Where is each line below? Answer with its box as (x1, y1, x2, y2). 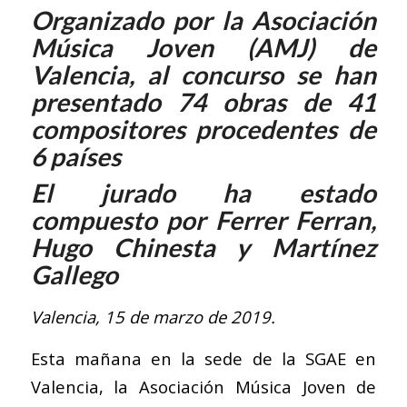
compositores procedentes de (30, 114, 377, 145)
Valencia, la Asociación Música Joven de (30, 375, 377, 399)
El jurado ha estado (30, 177, 377, 209)
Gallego (30, 259, 118, 291)
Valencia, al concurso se (30, 59, 334, 91)
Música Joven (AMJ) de (30, 32, 377, 64)
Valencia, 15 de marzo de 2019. (30, 304, 275, 328)
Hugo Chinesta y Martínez (30, 232, 377, 263)
